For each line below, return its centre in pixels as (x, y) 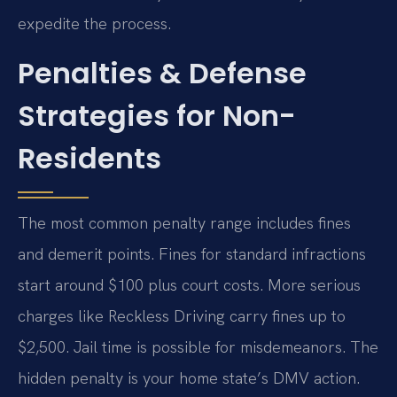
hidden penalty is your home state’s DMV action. (189, 378)
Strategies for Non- (157, 115)
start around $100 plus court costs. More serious (189, 284)
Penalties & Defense (162, 73)
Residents (90, 158)
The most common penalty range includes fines (184, 222)
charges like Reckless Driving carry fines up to (182, 315)
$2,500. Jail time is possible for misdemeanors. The (198, 346)
